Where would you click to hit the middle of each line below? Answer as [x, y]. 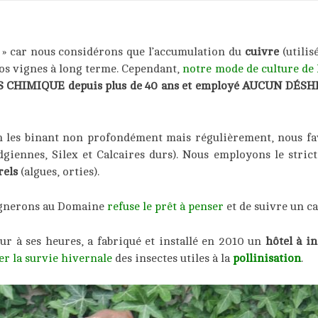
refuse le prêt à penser [165, 206]
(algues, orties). [59, 171]
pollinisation [267, 258]
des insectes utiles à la [172, 258]
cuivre [262, 51]
